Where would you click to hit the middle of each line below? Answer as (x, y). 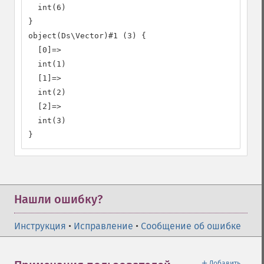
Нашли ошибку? (58, 199)
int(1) (47, 64)
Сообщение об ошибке (191, 226)
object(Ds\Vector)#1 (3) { (87, 36)
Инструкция (40, 226)
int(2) (47, 92)
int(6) (47, 7)
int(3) (47, 121)
